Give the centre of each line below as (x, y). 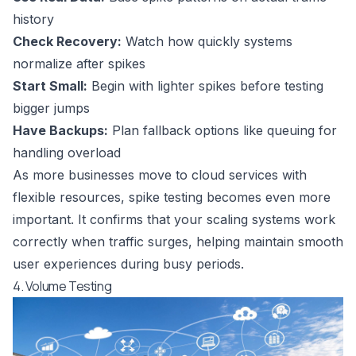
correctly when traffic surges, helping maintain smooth (178, 242)
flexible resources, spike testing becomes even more (172, 197)
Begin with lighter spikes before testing (205, 86)
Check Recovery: (67, 42)
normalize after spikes (79, 64)
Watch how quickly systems (207, 42)
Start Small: (50, 86)
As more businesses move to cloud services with (160, 175)
